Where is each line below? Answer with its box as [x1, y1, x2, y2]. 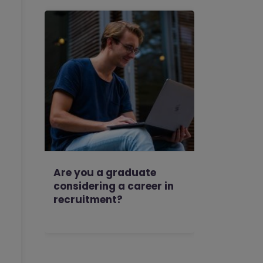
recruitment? [53, 193, 123, 207]
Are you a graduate [53, 166, 156, 180]
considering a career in [53, 179, 174, 193]
